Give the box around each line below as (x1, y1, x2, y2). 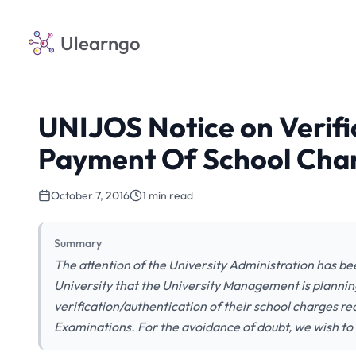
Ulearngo (60, 31, 141, 55)
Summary (54, 236, 102, 250)
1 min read (142, 188, 193, 203)
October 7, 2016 (51, 188, 130, 203)
